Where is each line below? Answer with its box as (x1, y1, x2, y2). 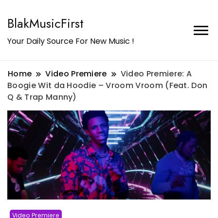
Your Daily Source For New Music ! (7, 36, 134, 47)
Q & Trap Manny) (7, 91, 77, 103)
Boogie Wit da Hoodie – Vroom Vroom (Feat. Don (7, 80, 208, 91)
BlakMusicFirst (7, 14, 84, 33)
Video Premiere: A (120, 68, 192, 79)
